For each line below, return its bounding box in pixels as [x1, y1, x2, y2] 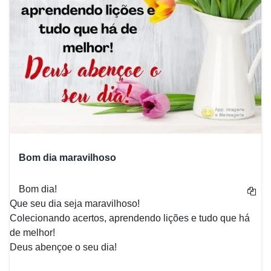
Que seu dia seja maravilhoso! [10, 198, 140, 209]
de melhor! [10, 227, 55, 238]
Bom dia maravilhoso [19, 152, 116, 163]
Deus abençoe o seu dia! [10, 242, 117, 252]
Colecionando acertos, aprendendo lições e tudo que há [10, 213, 250, 223]
